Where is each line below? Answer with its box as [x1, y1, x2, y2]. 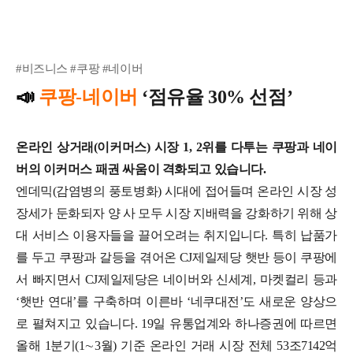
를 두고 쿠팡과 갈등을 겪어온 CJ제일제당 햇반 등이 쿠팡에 [16, 250, 337, 264]
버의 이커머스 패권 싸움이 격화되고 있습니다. [16, 162, 269, 176]
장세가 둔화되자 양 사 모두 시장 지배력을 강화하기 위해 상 [16, 206, 337, 220]
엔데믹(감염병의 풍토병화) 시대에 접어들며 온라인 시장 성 [16, 184, 337, 198]
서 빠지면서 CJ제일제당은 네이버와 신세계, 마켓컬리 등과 [16, 272, 337, 286]
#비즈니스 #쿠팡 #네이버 [16, 61, 143, 75]
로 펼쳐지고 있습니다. [16, 316, 142, 330]
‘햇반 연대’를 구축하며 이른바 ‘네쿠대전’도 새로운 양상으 [16, 294, 337, 308]
